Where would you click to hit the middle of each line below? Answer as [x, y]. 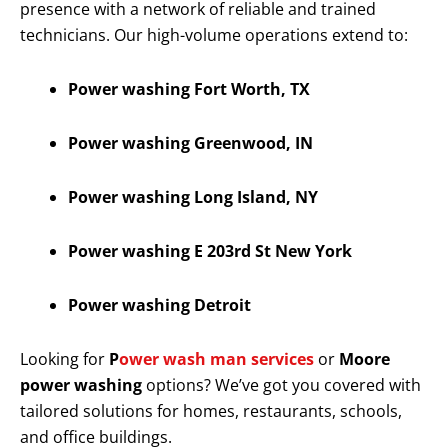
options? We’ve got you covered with [281, 385]
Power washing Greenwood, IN [190, 143]
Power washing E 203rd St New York [210, 251]
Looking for [64, 359]
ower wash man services [216, 359]
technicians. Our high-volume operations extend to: [214, 35]
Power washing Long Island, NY [193, 197]
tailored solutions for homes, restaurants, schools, [211, 411]
